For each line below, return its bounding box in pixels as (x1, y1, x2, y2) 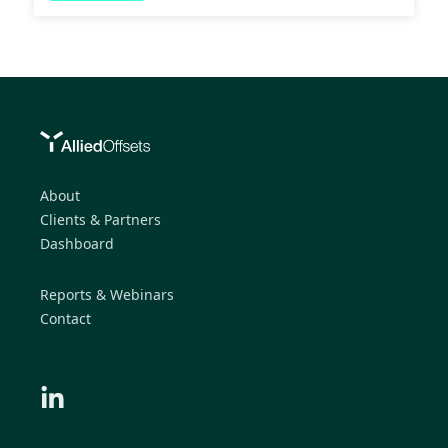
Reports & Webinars (40, 285, 174, 305)
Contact (40, 309, 91, 329)
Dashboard (40, 234, 114, 254)
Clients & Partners (40, 210, 161, 230)
